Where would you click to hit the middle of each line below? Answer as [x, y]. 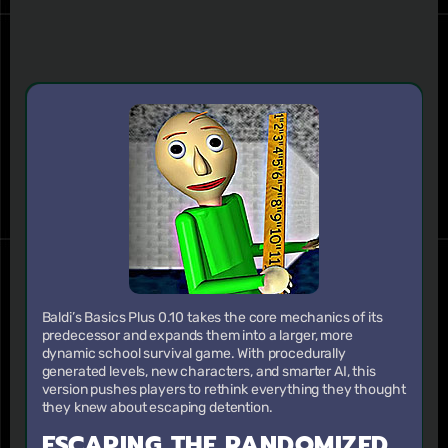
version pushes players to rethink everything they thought [223, 389]
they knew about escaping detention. [157, 407]
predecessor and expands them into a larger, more [197, 335]
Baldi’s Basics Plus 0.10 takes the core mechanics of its [212, 317]
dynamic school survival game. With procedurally [193, 353]
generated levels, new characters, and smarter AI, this [208, 371]
